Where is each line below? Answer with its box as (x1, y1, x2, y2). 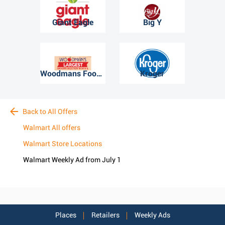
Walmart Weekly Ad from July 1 (23, 156, 121, 164)
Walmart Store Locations (23, 140, 102, 148)
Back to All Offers (21, 107, 77, 116)
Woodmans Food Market (96, 69, 102, 79)
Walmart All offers (23, 124, 80, 132)
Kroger (140, 69, 164, 79)
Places (55, 211, 76, 219)
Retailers (91, 211, 120, 219)
